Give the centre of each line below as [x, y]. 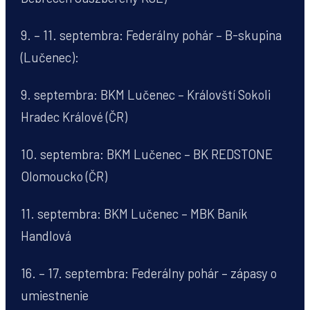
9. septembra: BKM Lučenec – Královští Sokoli [146, 95]
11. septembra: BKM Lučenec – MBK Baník [135, 214]
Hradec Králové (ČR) [74, 117]
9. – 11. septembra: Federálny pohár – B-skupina [152, 35]
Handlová [46, 236]
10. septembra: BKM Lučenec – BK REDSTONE [147, 154]
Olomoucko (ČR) [64, 176]
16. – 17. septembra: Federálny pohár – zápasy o [149, 273]
